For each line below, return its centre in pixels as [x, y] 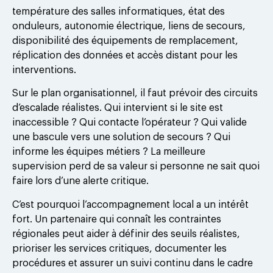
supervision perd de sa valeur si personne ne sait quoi [136, 167]
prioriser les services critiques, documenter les [119, 248]
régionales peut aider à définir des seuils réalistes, [126, 234]
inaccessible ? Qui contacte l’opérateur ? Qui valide [129, 123]
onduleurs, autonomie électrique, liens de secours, [129, 26]
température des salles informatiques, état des [119, 11]
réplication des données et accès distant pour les [125, 55]
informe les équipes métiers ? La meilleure [109, 152]
